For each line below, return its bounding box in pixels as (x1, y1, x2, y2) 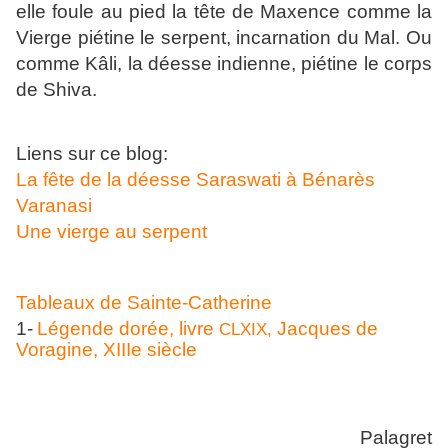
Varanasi (16, 195, 92, 217)
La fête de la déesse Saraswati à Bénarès (16, 169, 375, 191)
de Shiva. (16, 79, 97, 101)
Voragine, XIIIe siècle (16, 339, 197, 361)
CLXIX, (219, 320, 277, 340)
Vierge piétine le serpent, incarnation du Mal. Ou (16, 27, 432, 49)
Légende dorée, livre (37, 318, 219, 340)
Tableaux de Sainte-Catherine (16, 292, 272, 314)
